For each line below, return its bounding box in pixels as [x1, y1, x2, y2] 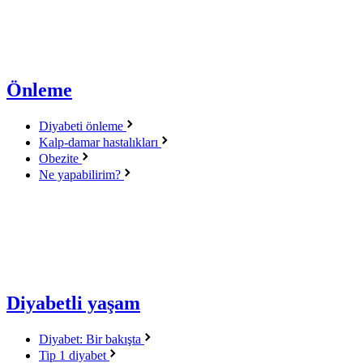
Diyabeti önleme [39, 119, 126, 134]
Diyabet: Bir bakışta [39, 331, 144, 346]
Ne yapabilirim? [39, 168, 124, 182]
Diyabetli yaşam [6, 293, 140, 314]
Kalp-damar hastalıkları [39, 135, 161, 150]
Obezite [39, 152, 82, 166]
